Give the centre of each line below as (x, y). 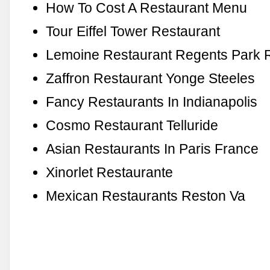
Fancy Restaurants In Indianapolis (152, 102)
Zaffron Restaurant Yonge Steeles (151, 78)
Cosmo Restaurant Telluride (132, 125)
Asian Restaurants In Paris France (152, 149)
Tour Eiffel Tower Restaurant (133, 31)
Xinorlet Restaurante (110, 172)
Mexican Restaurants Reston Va (146, 196)
